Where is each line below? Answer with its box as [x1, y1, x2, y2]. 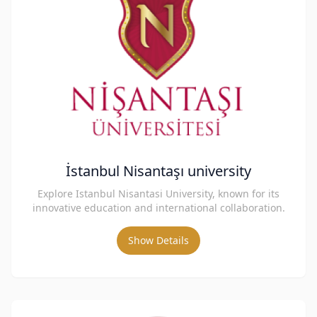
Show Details [128, 234, 189, 247]
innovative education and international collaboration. [32, 201, 285, 214]
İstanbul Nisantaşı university [66, 161, 251, 180]
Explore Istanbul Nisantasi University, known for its [38, 187, 279, 200]
